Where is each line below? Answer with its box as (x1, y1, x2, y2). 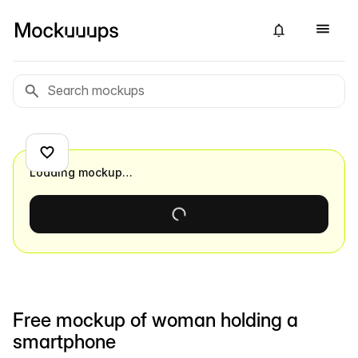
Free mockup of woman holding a (13, 308, 298, 332)
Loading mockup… (30, 165, 133, 179)
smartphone (13, 330, 116, 353)
